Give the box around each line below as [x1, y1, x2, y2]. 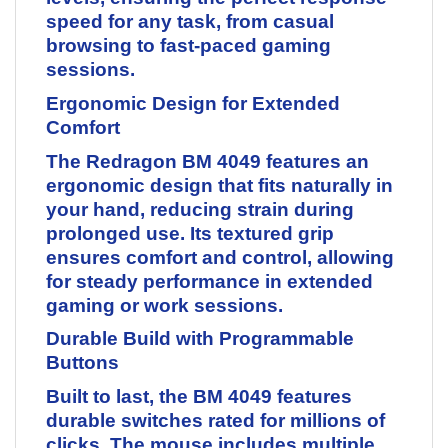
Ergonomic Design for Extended [46, 93, 340, 114]
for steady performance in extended [46, 270, 373, 292]
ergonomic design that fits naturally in [46, 174, 393, 196]
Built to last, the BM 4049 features [46, 385, 352, 407]
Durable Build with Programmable [46, 328, 354, 350]
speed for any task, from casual [46, 11, 334, 33]
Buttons [46, 352, 119, 374]
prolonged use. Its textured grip [46, 222, 334, 244]
